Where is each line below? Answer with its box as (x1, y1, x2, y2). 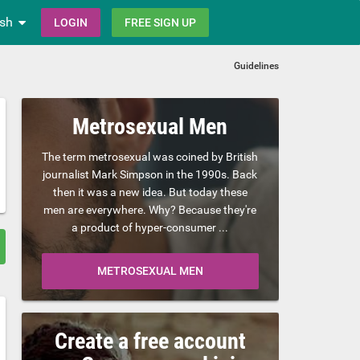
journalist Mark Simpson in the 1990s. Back (43, 167, 258, 181)
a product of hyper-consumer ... (72, 220, 229, 234)
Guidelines (234, 59, 280, 72)
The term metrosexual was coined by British (42, 149, 259, 163)
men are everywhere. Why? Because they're (43, 202, 257, 216)
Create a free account (54, 327, 246, 354)
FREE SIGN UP (125, 16, 196, 29)
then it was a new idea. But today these (52, 185, 247, 198)
